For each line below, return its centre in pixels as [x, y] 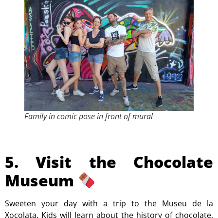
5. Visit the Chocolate [109, 162]
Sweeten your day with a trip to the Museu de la [109, 203]
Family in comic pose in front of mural [89, 116]
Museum [41, 180]
